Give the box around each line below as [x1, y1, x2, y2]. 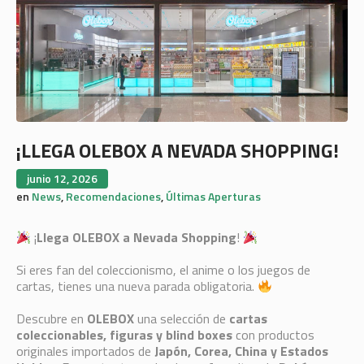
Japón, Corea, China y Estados [154, 341, 328, 362]
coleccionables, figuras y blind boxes [15, 325, 232, 345]
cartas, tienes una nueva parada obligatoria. [15, 276, 258, 297]
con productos [232, 325, 314, 345]
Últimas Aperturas [166, 188, 261, 206]
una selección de [133, 309, 229, 329]
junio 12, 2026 [27, 170, 97, 188]
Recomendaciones [66, 188, 161, 206]
